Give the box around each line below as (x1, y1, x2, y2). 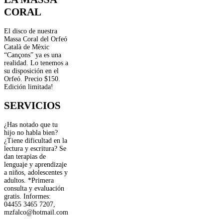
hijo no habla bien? (4, 128, 58, 136)
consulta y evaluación (4, 184, 64, 192)
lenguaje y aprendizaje (4, 160, 67, 168)
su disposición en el (4, 67, 59, 75)
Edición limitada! (4, 83, 53, 91)
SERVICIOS (4, 100, 61, 112)
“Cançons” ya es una (4, 51, 61, 59)
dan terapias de (4, 152, 46, 160)
